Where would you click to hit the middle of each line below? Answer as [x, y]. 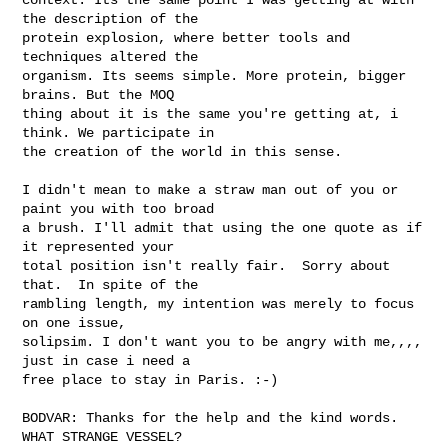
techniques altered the [110, 56]
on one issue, [74, 322]
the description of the [110, 18]
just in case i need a [106, 360]
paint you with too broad [118, 208]
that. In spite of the [110, 284]
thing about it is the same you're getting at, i [210, 113]
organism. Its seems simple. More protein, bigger [214, 75]
